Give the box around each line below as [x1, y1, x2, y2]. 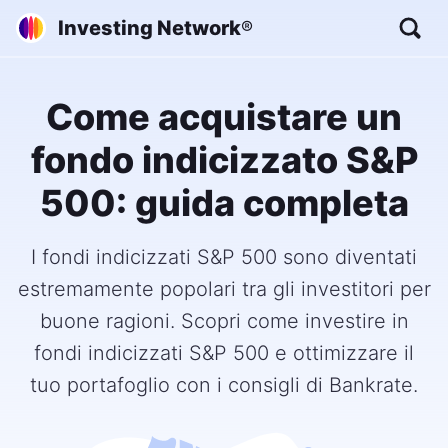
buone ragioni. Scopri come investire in [39, 309, 409, 333]
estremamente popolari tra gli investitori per [17, 277, 431, 301]
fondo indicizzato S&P [30, 138, 418, 182]
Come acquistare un [46, 95, 402, 139]
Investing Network [58, 16, 241, 40]
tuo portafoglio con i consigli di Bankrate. [30, 373, 418, 397]
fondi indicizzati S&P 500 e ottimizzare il [34, 341, 414, 365]
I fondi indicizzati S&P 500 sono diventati [31, 245, 417, 269]
